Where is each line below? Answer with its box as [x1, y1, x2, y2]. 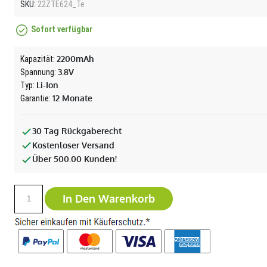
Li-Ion [36, 80, 59, 90]
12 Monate [52, 93, 93, 103]
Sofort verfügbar [31, 24, 93, 35]
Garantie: [20, 94, 53, 103]
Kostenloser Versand [32, 139, 115, 150]
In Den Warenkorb [63, 192, 156, 205]
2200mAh [57, 54, 95, 64]
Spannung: [20, 67, 58, 77]
